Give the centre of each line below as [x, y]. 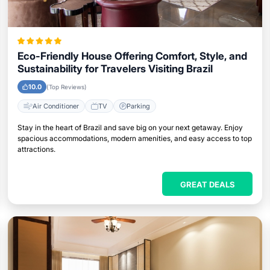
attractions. [36, 149]
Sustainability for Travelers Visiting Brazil [115, 69]
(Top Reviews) [66, 87]
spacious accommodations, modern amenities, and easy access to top [134, 138]
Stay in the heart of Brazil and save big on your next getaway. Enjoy [130, 127]
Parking [138, 106]
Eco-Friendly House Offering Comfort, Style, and [132, 56]
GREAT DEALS [207, 184]
